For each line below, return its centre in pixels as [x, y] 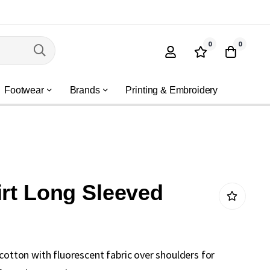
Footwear [24, 90]
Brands [85, 90]
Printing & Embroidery [172, 90]
